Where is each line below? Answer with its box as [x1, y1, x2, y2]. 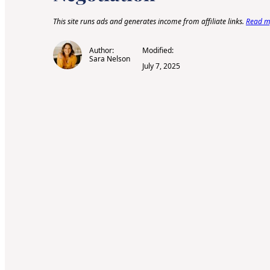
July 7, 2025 [142, 60, 180, 71]
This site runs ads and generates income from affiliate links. [53, 16, 246, 27]
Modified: [142, 45, 174, 55]
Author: [89, 45, 114, 55]
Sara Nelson [89, 53, 130, 64]
